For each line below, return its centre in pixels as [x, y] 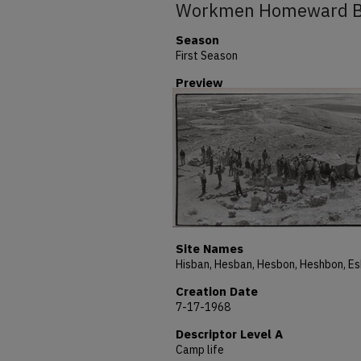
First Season [207, 56]
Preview [199, 83]
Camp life [200, 350]
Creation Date [217, 291]
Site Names [210, 249]
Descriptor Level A [229, 334]
